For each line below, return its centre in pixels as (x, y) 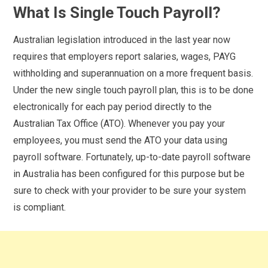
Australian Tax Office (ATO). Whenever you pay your (119, 123)
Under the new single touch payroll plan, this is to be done (134, 90)
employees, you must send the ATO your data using (121, 140)
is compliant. (40, 207)
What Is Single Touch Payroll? (117, 12)
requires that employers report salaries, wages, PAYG (125, 56)
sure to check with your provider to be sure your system (130, 190)
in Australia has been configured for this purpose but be (129, 173)
